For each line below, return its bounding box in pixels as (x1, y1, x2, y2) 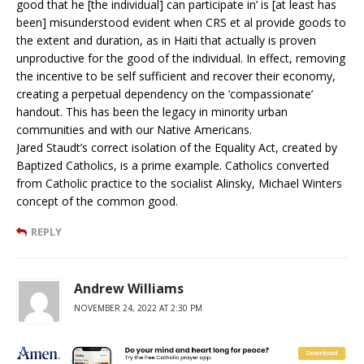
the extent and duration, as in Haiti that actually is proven (16, 32, 316, 48)
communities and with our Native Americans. (16, 121, 252, 137)
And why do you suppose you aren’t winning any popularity (16, 340, 324, 357)
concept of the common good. (16, 193, 178, 209)
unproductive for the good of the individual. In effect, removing (16, 50, 345, 66)
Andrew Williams (74, 279, 184, 297)
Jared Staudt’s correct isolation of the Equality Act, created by (16, 139, 337, 155)
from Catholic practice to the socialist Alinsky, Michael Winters (16, 175, 342, 191)
